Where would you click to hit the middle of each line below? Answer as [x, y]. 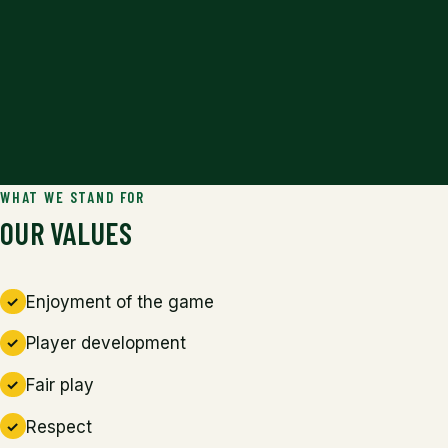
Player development [105, 343]
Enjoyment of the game [119, 301]
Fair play [59, 384]
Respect [58, 426]
